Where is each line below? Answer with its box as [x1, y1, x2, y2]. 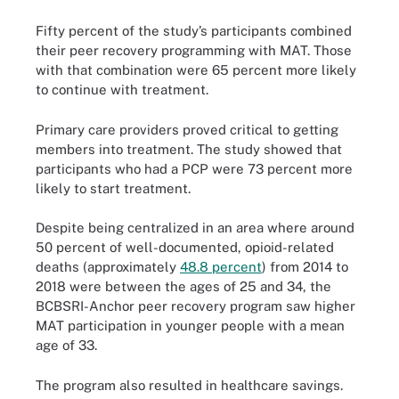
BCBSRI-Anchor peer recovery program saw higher [36, 298, 355, 313]
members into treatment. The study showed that [36, 141, 342, 157]
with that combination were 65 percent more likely [36, 62, 356, 77]
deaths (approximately [36, 259, 180, 274]
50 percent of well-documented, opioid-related [36, 240, 334, 255]
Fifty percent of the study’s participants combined [36, 23, 352, 38]
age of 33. [36, 338, 97, 353]
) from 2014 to [262, 259, 348, 274]
